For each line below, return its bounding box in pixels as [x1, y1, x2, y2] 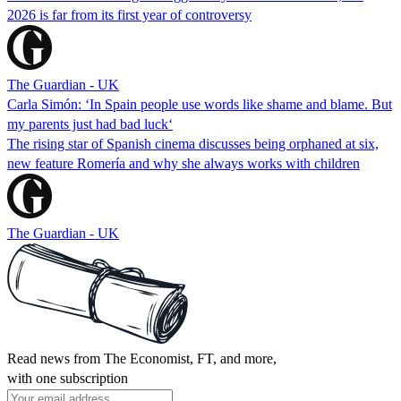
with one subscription [7, 370, 128, 386]
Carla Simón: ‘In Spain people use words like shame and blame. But [7, 96, 392, 112]
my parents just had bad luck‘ [7, 115, 173, 132]
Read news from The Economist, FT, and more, [7, 350, 277, 366]
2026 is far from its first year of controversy [7, 6, 252, 22]
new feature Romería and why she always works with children [7, 155, 360, 171]
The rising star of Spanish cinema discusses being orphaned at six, [7, 135, 379, 151]
